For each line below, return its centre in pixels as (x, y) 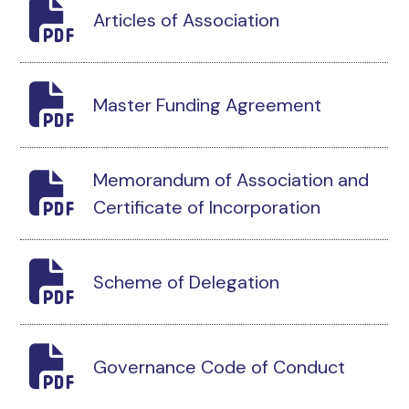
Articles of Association (187, 20)
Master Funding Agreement (208, 105)
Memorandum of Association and (231, 179)
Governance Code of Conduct (220, 367)
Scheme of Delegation (187, 282)
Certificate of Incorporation (207, 207)
